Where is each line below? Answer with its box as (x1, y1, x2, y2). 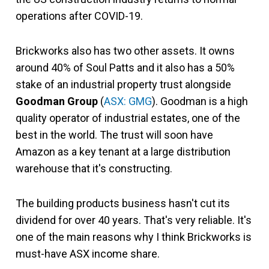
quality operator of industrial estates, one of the (16, 111, 240, 124)
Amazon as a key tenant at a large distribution (16, 145, 231, 158)
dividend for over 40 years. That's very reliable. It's (16, 213, 252, 226)
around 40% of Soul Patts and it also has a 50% (16, 61, 235, 74)
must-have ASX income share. (16, 247, 160, 260)
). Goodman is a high (152, 94, 248, 107)
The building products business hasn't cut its (16, 196, 230, 210)
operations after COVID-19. (16, 9, 143, 22)
